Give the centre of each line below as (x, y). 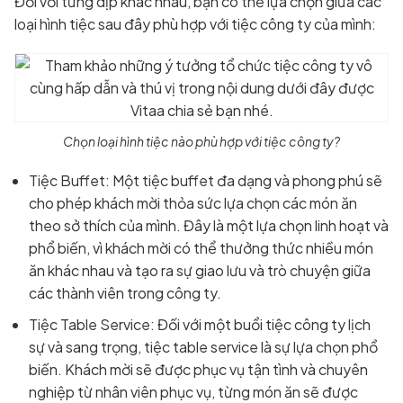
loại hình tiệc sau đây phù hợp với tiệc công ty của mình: (195, 24)
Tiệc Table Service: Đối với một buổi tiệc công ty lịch (200, 325)
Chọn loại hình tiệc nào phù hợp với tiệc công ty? (201, 142)
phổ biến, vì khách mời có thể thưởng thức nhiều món (201, 248)
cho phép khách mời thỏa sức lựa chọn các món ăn (193, 203)
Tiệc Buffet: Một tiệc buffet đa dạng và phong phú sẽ (206, 181)
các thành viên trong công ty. (125, 293)
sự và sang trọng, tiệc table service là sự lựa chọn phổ (203, 347)
